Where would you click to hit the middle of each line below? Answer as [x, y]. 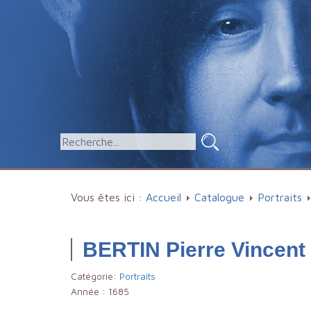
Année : [90, 292]
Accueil [163, 197]
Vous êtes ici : [108, 197]
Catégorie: [95, 276]
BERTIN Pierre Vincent [194, 250]
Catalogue [219, 197]
